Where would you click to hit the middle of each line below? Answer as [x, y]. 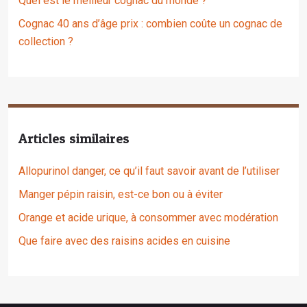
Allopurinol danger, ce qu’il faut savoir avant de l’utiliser [149, 171]
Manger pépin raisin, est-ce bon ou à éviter [121, 194]
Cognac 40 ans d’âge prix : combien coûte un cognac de [150, 24]
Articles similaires [74, 138]
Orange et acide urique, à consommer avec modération [148, 218]
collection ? [46, 41]
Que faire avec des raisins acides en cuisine [124, 241]
